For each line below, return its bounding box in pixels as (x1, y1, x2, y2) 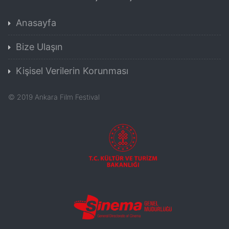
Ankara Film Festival (35, 93, 100, 102)
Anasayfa (16, 17, 56, 29)
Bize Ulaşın (16, 41, 63, 53)
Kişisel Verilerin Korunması (16, 65, 128, 77)
